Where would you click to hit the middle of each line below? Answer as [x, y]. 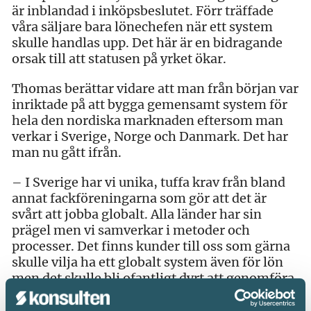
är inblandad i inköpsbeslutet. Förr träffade [143, 10]
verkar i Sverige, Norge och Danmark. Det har [150, 136]
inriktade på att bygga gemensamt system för [150, 104]
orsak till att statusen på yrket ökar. [119, 58]
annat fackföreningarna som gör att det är [139, 198]
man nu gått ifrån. [67, 152]
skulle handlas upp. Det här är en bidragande [147, 42]
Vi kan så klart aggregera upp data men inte [143, 294]
